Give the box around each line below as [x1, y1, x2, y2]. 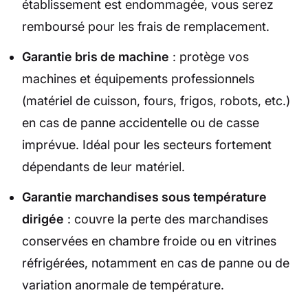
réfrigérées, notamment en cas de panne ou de [22, 255, 289, 270]
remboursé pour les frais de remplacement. [22, 19, 269, 34]
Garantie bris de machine [22, 49, 169, 64]
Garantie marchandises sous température [22, 189, 267, 204]
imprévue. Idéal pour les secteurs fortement [22, 137, 272, 152]
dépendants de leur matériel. [22, 159, 185, 174]
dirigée [22, 211, 64, 226]
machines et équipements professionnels [22, 71, 254, 86]
